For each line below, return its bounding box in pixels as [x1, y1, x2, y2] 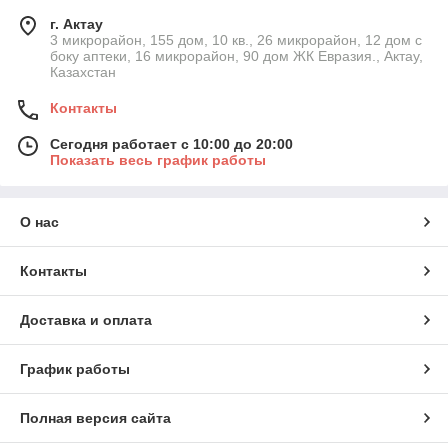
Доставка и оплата [20, 312, 152, 329]
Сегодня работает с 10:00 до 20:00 [50, 136, 293, 153]
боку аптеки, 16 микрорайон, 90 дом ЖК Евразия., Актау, [50, 48, 423, 65]
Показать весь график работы [50, 152, 266, 169]
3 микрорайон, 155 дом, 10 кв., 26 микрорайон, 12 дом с [50, 32, 422, 49]
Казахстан [50, 64, 116, 81]
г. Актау [50, 16, 103, 33]
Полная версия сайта [20, 410, 171, 427]
